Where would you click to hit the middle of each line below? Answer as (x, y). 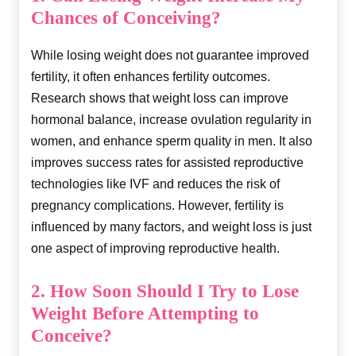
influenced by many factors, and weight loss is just (171, 226)
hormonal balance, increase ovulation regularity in (171, 119)
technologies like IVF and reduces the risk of (155, 184)
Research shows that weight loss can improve (160, 98)
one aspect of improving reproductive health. (155, 248)
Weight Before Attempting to (145, 313)
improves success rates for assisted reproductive (167, 162)
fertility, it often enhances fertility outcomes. (151, 76)
